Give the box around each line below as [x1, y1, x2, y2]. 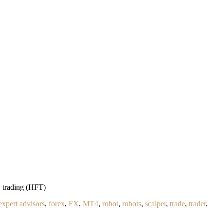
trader [189, 199, 206, 208]
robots [122, 199, 141, 208]
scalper [145, 199, 166, 208]
